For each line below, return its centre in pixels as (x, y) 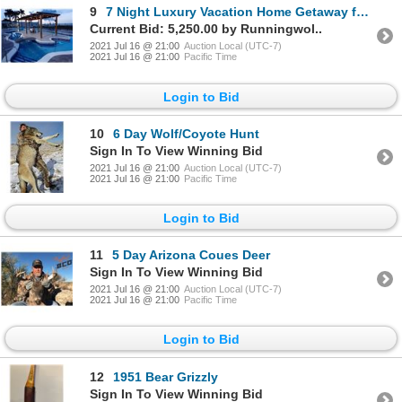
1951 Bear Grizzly (166, 376)
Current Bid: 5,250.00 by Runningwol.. (206, 29)
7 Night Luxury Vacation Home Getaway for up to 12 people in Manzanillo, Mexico (231, 12)
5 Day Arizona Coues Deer (191, 255)
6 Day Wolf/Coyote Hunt (186, 133)
